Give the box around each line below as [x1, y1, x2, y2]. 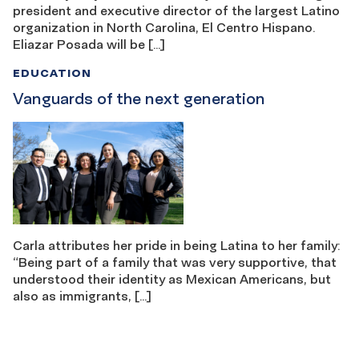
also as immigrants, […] [13, 287, 151, 304]
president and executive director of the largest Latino [13, 2, 340, 18]
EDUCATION [13, 65, 91, 79]
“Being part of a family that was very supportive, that [13, 253, 337, 270]
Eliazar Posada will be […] [13, 35, 165, 52]
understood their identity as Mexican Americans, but [13, 270, 331, 287]
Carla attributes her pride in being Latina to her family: [13, 236, 341, 253]
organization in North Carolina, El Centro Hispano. [13, 18, 315, 35]
